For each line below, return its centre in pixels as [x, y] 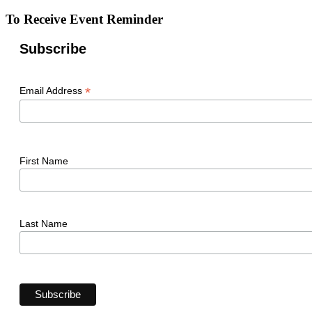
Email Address [52, 91]
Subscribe [53, 49]
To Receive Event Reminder [84, 19]
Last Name [44, 224]
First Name [44, 161]
